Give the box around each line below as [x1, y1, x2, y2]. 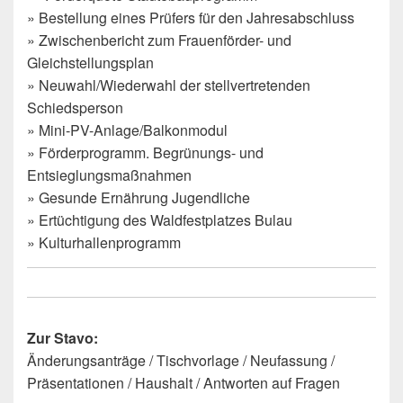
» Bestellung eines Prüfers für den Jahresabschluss [27, 7, 354, 29]
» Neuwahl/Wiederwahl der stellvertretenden [27, 75, 310, 96]
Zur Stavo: [27, 327, 98, 349]
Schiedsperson [27, 97, 123, 119]
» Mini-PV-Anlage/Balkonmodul [27, 120, 228, 141]
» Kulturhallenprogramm [27, 232, 181, 254]
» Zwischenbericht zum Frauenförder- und [27, 30, 291, 51]
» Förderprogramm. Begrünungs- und [27, 142, 264, 164]
